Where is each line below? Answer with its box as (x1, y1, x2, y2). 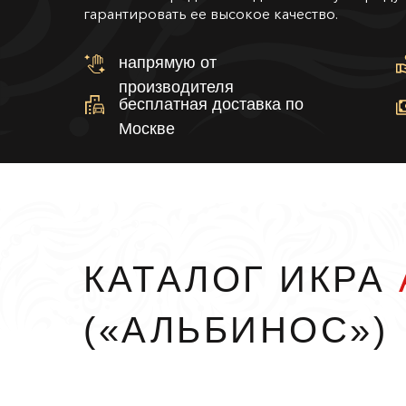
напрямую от (119, 53, 217, 72)
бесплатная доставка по (119, 95, 304, 113)
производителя (119, 78, 234, 96)
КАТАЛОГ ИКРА (83, 259, 399, 299)
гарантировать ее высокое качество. (83, 5, 338, 23)
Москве (119, 120, 175, 138)
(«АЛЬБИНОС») (83, 310, 388, 350)
